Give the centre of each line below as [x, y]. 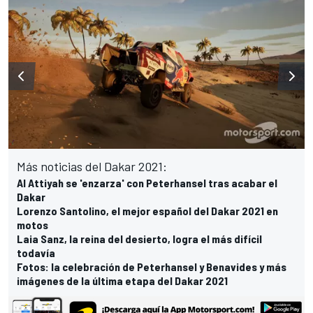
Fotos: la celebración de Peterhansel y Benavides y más [152, 267]
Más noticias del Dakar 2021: [92, 167]
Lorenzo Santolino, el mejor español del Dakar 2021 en [147, 211]
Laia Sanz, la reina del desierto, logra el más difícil [139, 239]
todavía [36, 253]
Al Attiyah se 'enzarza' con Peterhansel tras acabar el [147, 183]
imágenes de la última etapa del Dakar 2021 [122, 281]
